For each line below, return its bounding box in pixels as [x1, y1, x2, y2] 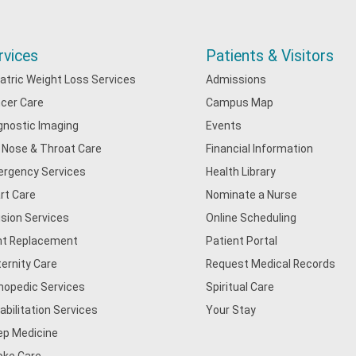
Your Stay [206, 304, 257, 316]
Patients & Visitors [206, 47, 335, 65]
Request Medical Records [206, 257, 336, 270]
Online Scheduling [206, 211, 297, 224]
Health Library [206, 165, 277, 178]
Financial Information [206, 142, 314, 155]
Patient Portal [206, 234, 278, 247]
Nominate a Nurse [206, 188, 298, 201]
